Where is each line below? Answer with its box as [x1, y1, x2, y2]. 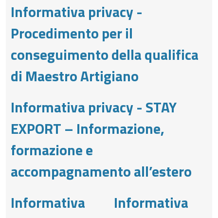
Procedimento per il [11, 22, 133, 44]
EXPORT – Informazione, [11, 117, 164, 139]
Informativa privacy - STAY [11, 96, 177, 118]
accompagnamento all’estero [11, 160, 192, 182]
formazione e [11, 139, 93, 161]
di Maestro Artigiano [11, 65, 139, 87]
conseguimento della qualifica [11, 43, 199, 65]
